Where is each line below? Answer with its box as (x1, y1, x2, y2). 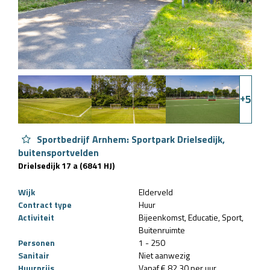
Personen (18, 236, 55, 249)
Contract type (18, 198, 72, 211)
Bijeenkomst (139, 210, 184, 224)
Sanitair (18, 248, 49, 262)
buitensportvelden (18, 145, 99, 160)
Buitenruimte (139, 223, 185, 236)
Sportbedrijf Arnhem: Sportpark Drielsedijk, (34, 131, 225, 146)
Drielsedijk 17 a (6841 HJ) (18, 159, 115, 172)
